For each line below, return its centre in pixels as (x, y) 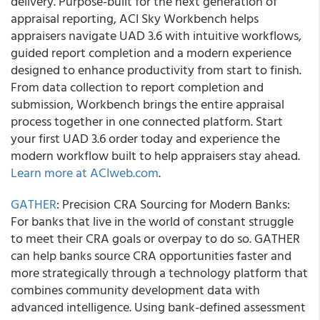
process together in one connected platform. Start (147, 121)
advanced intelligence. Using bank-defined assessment (158, 307)
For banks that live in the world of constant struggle (152, 221)
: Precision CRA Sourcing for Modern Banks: (173, 204)
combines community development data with (135, 290)
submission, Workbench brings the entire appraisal (147, 104)
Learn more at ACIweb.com (85, 172)
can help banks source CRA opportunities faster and (151, 255)
